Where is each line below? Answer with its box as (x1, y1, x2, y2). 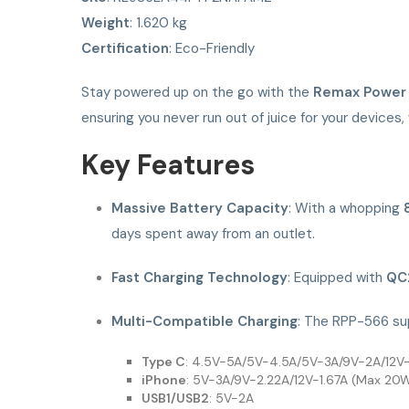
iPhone (141, 372, 186, 389)
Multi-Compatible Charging (110, 312, 298, 331)
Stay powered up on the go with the (81, 83, 313, 102)
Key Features (81, 147, 255, 184)
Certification (81, 39, 169, 58)
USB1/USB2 (141, 390, 209, 407)
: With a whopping (288, 199, 404, 218)
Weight (81, 14, 130, 33)
